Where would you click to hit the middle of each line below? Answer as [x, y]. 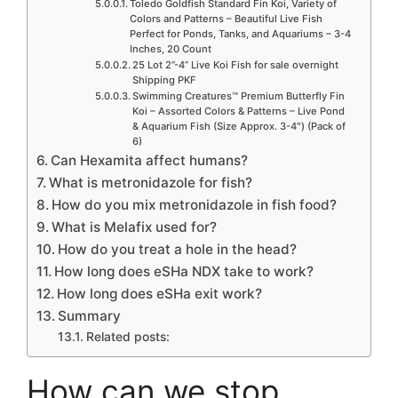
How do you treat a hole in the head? [178, 249]
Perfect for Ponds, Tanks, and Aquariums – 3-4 [240, 33]
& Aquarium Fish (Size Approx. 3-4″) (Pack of [239, 126]
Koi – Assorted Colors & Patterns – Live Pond [238, 111]
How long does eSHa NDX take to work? [184, 271]
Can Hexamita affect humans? [150, 160]
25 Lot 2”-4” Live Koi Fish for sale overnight [235, 64]
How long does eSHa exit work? [160, 293]
